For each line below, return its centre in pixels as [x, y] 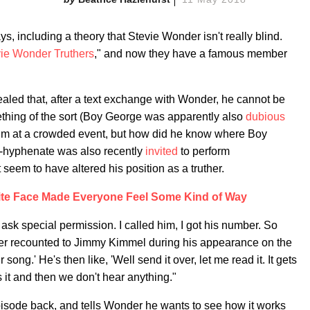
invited [162, 151]
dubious [265, 117]
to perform [204, 151]
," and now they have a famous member [191, 54]
